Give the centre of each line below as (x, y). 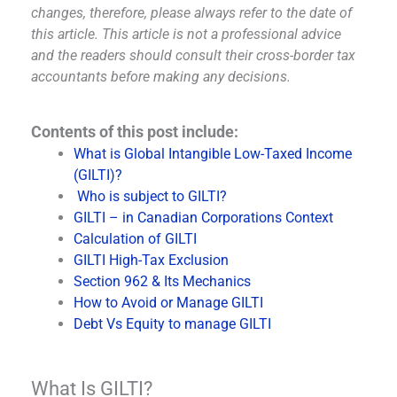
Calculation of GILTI (135, 239)
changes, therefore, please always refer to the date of (191, 13)
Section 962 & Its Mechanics (164, 281)
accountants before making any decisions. (163, 77)
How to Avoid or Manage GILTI (168, 303)
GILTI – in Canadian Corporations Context (203, 218)
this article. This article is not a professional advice (186, 34)
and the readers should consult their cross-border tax (193, 55)
